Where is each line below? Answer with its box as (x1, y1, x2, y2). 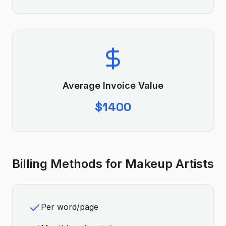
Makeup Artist (125, 156, 207, 171)
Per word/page (41, 202, 98, 212)
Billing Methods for (12, 156, 125, 171)
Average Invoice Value (63, 80, 163, 91)
